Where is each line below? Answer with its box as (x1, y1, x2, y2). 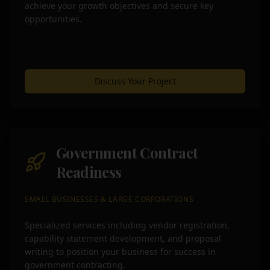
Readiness (55, 162, 122, 181)
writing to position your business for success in (25, 246, 216, 257)
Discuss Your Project (94, 75, 176, 87)
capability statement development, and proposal (25, 233, 221, 244)
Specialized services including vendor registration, (25, 219, 230, 231)
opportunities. (25, 13, 82, 25)
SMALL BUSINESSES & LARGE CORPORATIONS (25, 194, 194, 204)
